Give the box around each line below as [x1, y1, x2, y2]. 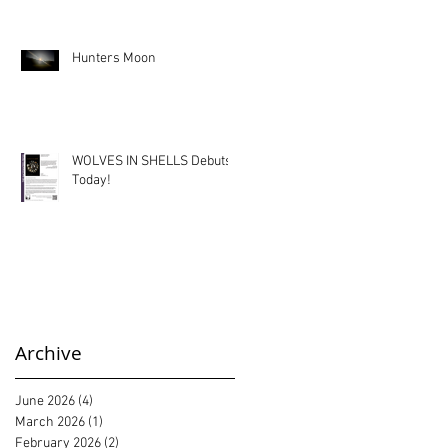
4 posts [93, 393, 135, 411]
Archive [15, 340, 82, 367]
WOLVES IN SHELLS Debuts [72, 153, 232, 170]
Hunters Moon [72, 50, 156, 67]
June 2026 [15, 393, 75, 411]
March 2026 [15, 414, 85, 432]
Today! [72, 172, 111, 189]
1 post [103, 414, 138, 432]
